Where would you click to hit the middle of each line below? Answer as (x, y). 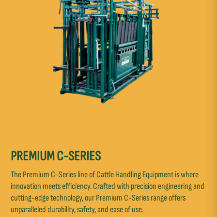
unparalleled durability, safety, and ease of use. (77, 209)
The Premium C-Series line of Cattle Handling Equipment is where (105, 174)
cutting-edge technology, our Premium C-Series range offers (98, 198)
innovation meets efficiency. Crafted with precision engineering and (108, 186)
